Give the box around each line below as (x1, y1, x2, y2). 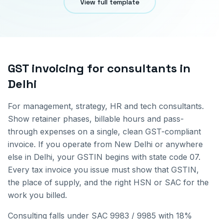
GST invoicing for (8, 61, 107, 76)
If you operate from (36, 139, 114, 149)
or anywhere (153, 139, 203, 149)
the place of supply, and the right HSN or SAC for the (8, 177, 209, 187)
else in (8, 152, 34, 162)
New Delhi (114, 139, 153, 149)
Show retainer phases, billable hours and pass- (8, 114, 184, 124)
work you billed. (8, 190, 67, 200)
